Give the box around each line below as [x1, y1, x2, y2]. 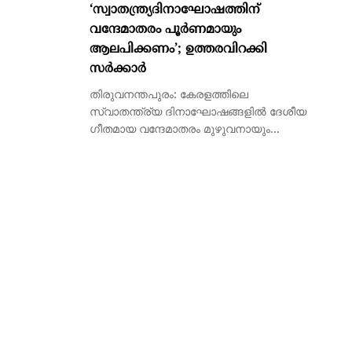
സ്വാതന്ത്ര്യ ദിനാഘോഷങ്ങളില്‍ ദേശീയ [89, 106, 306, 120]
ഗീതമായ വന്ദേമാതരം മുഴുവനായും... [89, 123, 280, 137]
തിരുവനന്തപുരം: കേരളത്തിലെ [89, 89, 248, 103]
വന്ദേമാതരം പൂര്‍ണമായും [89, 22, 241, 38]
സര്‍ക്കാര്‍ [89, 61, 146, 78]
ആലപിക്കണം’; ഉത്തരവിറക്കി [89, 42, 267, 58]
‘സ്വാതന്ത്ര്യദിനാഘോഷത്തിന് [89, 2, 260, 19]
